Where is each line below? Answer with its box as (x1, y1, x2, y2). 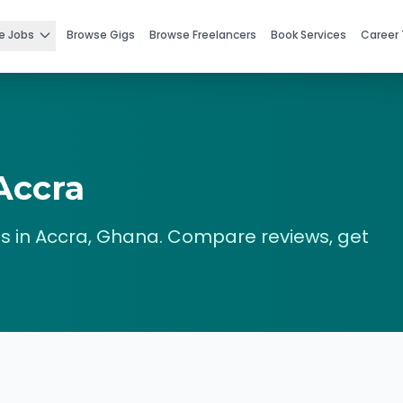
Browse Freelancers (149, 27, 256, 42)
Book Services (271, 27, 346, 42)
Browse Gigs (67, 27, 135, 42)
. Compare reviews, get (159, 224, 369, 249)
